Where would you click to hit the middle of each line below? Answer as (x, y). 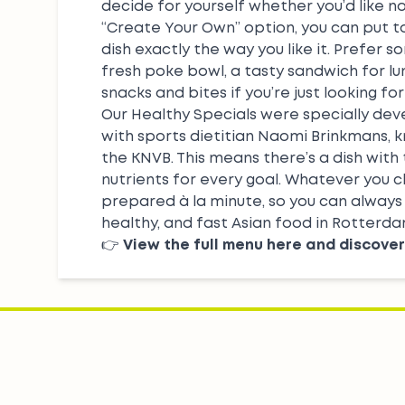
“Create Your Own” (171, 28)
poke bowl (184, 72)
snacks (127, 94)
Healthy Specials (194, 115)
